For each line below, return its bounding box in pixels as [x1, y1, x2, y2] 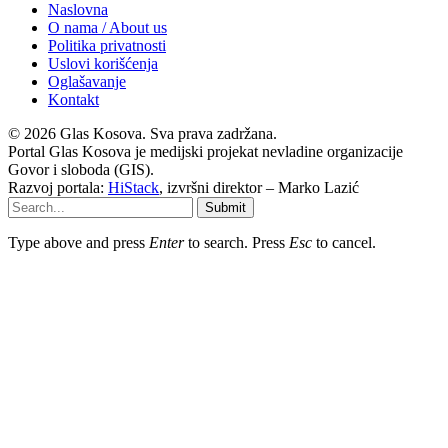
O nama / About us [48, 18, 167, 36]
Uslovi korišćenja [48, 54, 158, 72]
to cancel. [312, 233, 376, 251]
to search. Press [184, 233, 289, 251]
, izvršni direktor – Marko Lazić [159, 178, 359, 196]
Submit [205, 199, 246, 215]
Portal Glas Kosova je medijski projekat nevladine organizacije [8, 142, 403, 160]
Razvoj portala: [8, 178, 108, 196]
